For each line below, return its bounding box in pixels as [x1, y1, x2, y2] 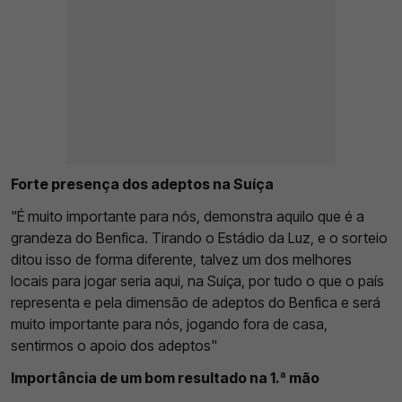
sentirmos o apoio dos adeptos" [11, 336, 217, 354]
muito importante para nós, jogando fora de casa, [11, 314, 328, 333]
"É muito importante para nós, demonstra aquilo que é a [11, 206, 364, 225]
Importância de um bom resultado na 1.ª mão [11, 368, 319, 387]
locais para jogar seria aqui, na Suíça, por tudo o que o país [11, 271, 384, 290]
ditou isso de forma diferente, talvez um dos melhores [11, 249, 352, 268]
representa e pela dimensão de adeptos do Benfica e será [11, 293, 380, 311]
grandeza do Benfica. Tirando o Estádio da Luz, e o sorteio [11, 228, 388, 247]
